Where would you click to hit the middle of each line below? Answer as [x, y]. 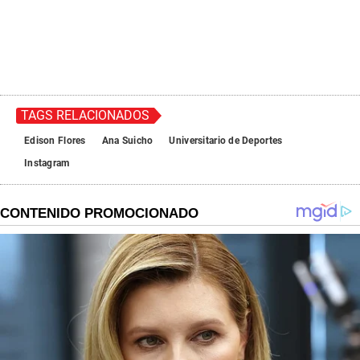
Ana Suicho [127, 140]
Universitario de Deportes [226, 140]
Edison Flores [55, 140]
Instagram [47, 163]
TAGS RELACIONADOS [85, 115]
